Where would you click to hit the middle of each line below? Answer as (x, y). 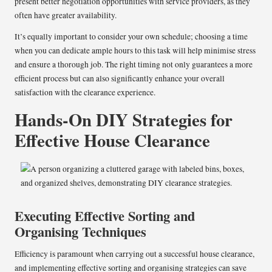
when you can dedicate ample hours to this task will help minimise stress (135, 50)
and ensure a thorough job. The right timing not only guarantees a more (134, 64)
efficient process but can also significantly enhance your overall (120, 78)
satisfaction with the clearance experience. (85, 92)
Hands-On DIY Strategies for (124, 119)
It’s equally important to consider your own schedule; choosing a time (131, 36)
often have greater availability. (66, 15)
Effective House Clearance (112, 140)
